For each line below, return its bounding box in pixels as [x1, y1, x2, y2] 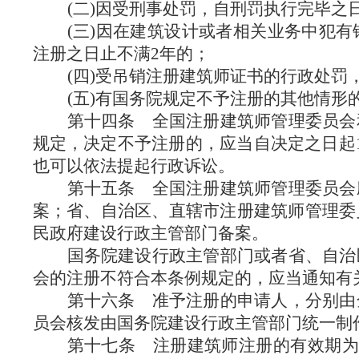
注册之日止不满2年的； [32, 44, 210, 63]
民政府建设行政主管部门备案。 [32, 224, 268, 243]
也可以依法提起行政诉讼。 [32, 156, 235, 175]
